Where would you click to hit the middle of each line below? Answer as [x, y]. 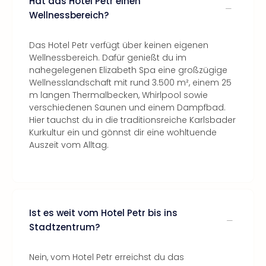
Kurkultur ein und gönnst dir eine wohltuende [123, 132]
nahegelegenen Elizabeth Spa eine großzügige [128, 70]
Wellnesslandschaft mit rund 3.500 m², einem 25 [130, 83]
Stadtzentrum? [64, 227]
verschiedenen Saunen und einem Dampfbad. [127, 107]
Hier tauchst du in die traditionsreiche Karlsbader [132, 120]
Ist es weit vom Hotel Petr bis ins [103, 213]
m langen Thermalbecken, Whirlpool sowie [118, 95]
